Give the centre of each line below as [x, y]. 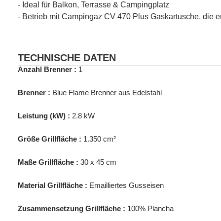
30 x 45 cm [98, 162]
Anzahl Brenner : [47, 70]
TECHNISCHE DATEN [67, 58]
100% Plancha [150, 209]
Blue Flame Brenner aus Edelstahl [107, 93]
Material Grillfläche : [53, 185]
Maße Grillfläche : [48, 162]
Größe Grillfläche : [50, 139]
